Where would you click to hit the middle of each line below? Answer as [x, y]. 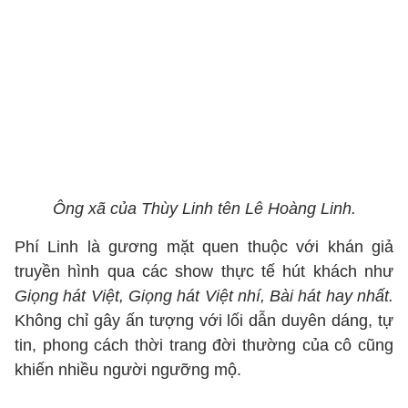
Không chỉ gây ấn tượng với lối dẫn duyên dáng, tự [204, 321]
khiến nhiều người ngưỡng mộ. [128, 370]
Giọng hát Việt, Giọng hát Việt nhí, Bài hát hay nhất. [204, 296]
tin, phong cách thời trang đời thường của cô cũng [204, 345]
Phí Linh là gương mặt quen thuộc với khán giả [204, 247]
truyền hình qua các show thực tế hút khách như [204, 271]
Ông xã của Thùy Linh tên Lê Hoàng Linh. [204, 209]
